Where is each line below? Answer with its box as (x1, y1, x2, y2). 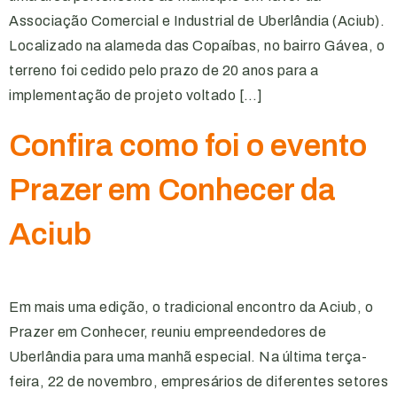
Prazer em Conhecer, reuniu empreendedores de (9, 324, 326, 339)
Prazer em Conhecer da (9, 173, 336, 206)
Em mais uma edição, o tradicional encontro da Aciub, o (9, 300, 373, 315)
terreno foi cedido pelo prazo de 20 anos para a (9, 63, 319, 78)
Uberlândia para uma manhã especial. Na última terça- (9, 349, 367, 364)
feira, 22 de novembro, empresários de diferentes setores (9, 374, 388, 389)
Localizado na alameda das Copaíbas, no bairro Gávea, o (9, 38, 385, 53)
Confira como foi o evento (9, 128, 367, 162)
